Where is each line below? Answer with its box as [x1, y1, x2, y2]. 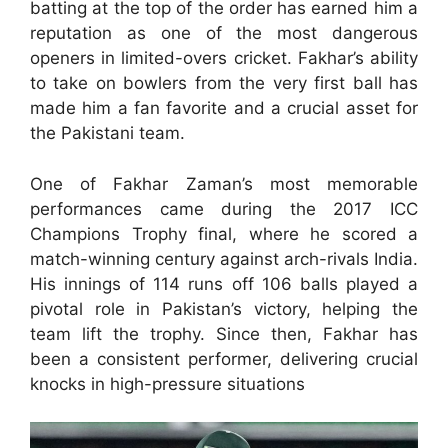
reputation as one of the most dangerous [30, 23, 418, 44]
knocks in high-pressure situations [30, 373, 305, 394]
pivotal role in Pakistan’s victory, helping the [30, 298, 418, 319]
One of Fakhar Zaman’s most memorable [30, 173, 418, 194]
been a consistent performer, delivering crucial [30, 348, 418, 369]
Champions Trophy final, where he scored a [30, 223, 418, 244]
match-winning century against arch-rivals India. [30, 248, 418, 269]
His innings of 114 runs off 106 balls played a [30, 273, 418, 294]
